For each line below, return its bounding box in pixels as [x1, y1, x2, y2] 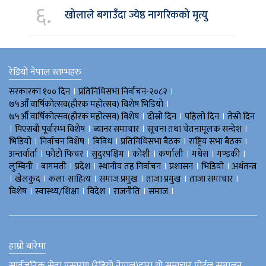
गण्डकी [217, 146, 240, 161]
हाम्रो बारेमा [9, 237, 46, 254]
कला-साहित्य [49, 171, 91, 186]
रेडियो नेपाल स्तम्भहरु [9, 64, 81, 80]
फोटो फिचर [46, 146, 83, 161]
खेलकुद [15, 171, 40, 186]
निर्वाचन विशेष [40, 134, 84, 149]
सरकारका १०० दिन [9, 84, 70, 99]
